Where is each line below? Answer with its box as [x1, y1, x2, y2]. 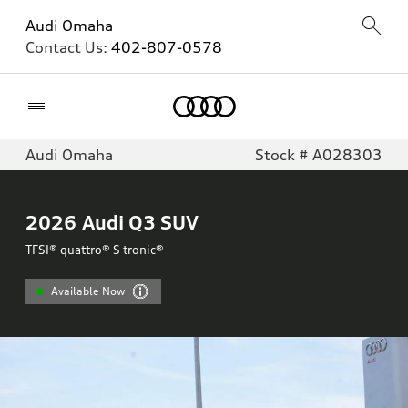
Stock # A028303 [255, 146, 382, 164]
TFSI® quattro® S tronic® [25, 242, 164, 257]
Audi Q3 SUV [82, 210, 199, 234]
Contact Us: [25, 38, 111, 56]
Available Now [51, 284, 126, 298]
